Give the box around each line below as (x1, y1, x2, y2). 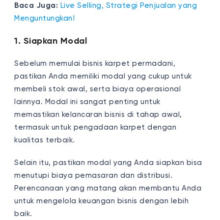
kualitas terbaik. (14, 136, 78, 144)
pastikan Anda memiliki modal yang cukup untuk (14, 72, 192, 80)
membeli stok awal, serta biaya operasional (14, 85, 181, 93)
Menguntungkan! (14, 14, 75, 22)
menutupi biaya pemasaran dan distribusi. (14, 171, 173, 179)
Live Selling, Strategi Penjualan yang (60, 1, 197, 9)
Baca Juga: (14, 1, 60, 9)
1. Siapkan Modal (14, 36, 87, 46)
